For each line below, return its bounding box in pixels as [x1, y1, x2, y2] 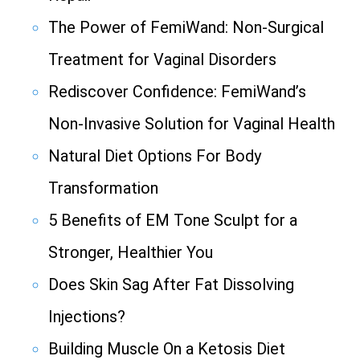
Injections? [48, 307, 125, 327]
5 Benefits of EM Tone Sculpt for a [48, 211, 297, 231]
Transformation [48, 178, 158, 198]
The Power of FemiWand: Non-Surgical [48, 18, 324, 38]
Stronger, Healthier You [48, 243, 213, 263]
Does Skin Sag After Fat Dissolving [48, 275, 294, 295]
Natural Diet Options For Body [48, 146, 261, 166]
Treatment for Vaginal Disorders [48, 50, 276, 70]
